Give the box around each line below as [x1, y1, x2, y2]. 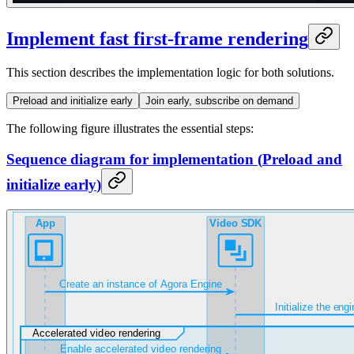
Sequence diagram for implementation [6, 150, 254, 168]
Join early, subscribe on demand [145, 95, 293, 107]
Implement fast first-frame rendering [6, 28, 308, 50]
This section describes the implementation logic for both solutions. [6, 66, 334, 80]
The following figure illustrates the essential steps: [6, 122, 254, 136]
